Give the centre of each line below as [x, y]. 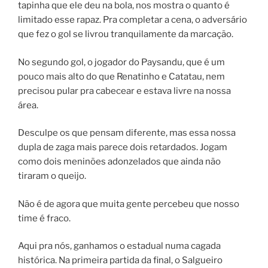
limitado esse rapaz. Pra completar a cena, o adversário [133, 20]
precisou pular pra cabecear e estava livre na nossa [124, 91]
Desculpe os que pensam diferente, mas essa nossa [127, 133]
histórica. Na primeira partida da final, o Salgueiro [120, 261]
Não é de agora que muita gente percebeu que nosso [129, 204]
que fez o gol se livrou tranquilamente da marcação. [126, 34]
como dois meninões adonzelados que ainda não [119, 162]
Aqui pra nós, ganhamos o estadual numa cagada [119, 246]
